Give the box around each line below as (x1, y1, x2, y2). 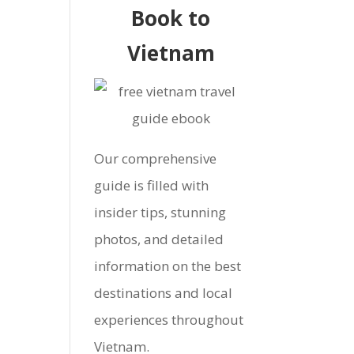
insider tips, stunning (94, 203, 227, 221)
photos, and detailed (94, 230, 224, 248)
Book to (131, 4, 211, 32)
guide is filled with (94, 176, 209, 194)
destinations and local (94, 284, 233, 302)
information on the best (94, 257, 242, 275)
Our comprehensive (94, 149, 217, 168)
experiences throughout (94, 311, 244, 329)
